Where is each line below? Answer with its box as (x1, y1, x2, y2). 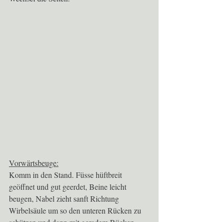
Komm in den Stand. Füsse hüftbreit (9, 169, 124, 180)
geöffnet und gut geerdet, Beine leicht (9, 181, 128, 192)
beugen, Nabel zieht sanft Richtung (9, 193, 121, 204)
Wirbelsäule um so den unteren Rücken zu (9, 205, 143, 216)
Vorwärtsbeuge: (9, 158, 58, 168)
